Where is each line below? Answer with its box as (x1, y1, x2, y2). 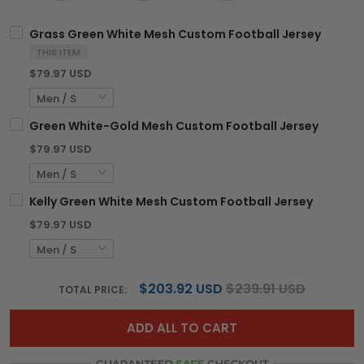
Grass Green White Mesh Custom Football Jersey (29, 26, 321, 43)
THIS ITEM (37, 45, 80, 59)
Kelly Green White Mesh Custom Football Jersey (29, 193, 313, 210)
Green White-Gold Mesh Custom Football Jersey (29, 118, 318, 135)
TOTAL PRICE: (58, 283, 129, 297)
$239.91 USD (226, 279, 305, 299)
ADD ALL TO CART (127, 319, 237, 337)
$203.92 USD (139, 279, 223, 299)
